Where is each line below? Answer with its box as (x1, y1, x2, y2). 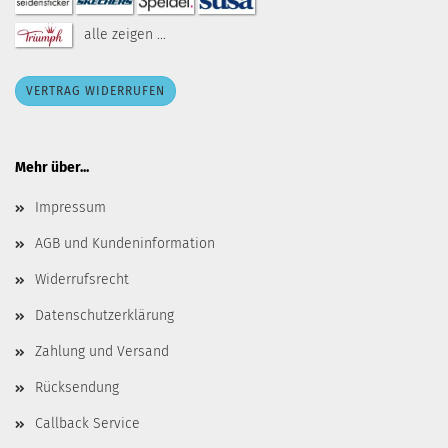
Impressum (35, 199, 106, 216)
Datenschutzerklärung (35, 307, 174, 324)
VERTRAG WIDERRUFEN (26, 84, 165, 98)
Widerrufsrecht (35, 271, 129, 288)
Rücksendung (35, 379, 119, 396)
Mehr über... (15, 159, 89, 176)
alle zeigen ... (84, 25, 166, 43)
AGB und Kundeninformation (35, 235, 215, 252)
